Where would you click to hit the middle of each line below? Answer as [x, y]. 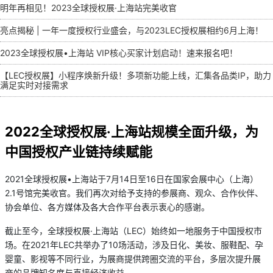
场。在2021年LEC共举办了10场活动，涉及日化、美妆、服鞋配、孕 [134, 244]
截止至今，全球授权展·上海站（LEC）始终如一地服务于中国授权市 [133, 230]
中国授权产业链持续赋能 [79, 151]
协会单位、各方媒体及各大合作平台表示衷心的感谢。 [107, 207]
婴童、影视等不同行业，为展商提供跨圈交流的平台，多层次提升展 [133, 258]
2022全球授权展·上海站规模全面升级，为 [132, 131]
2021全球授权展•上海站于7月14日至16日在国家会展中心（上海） [132, 179]
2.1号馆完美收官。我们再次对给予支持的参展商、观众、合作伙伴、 [134, 193]
